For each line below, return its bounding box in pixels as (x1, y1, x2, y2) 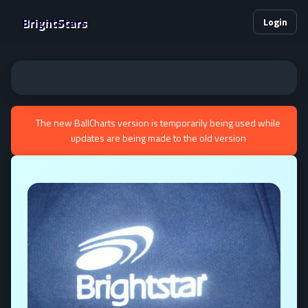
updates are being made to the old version (70, 131, 246, 145)
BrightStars (22, 12, 87, 32)
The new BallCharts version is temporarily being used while (36, 115, 280, 130)
